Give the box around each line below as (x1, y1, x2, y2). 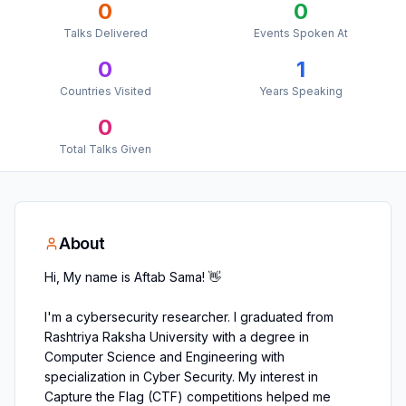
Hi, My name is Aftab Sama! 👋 (44, 269, 221, 285)
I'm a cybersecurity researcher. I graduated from (44, 309, 333, 324)
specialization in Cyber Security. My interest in (44, 369, 318, 384)
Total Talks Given (59, 142, 151, 156)
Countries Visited (59, 84, 151, 98)
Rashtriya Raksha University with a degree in (44, 329, 309, 344)
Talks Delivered (63, 26, 148, 40)
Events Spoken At (254, 26, 348, 40)
